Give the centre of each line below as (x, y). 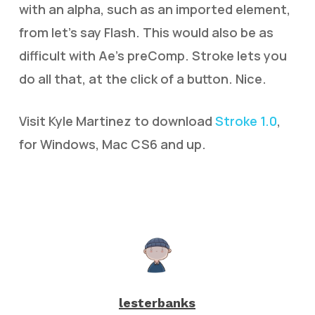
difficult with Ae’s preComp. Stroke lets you (153, 56)
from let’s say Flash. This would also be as (146, 32)
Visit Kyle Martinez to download (117, 121)
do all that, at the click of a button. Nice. (142, 79)
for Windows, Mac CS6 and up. (112, 144)
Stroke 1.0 (246, 121)
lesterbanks (157, 303)
